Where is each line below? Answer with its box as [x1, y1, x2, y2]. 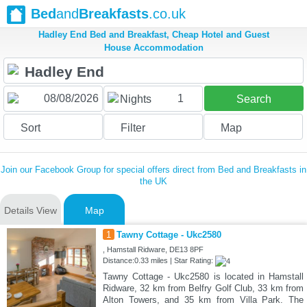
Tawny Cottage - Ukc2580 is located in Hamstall [102, 271, 304, 282]
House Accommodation [103, 42, 204, 53]
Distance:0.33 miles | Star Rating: [102, 256, 215, 265]
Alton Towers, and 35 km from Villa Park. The [102, 295, 304, 306]
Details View [4, 205, 57, 217]
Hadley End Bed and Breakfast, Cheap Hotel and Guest [38, 29, 269, 40]
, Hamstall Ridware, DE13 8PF [102, 245, 204, 254]
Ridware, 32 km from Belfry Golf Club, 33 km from [102, 283, 304, 294]
